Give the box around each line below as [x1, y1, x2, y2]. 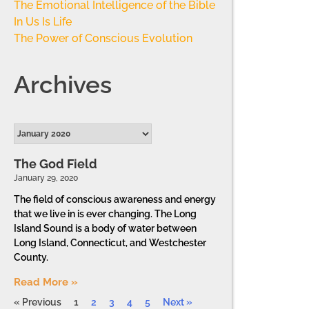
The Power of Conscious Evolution [14, 32, 192, 46]
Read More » [14, 275, 78, 288]
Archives [14, 70, 112, 99]
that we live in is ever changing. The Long [14, 208, 197, 219]
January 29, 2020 [14, 172, 78, 183]
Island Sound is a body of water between [14, 222, 197, 234]
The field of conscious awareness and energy [14, 193, 216, 205]
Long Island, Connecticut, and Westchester [14, 237, 206, 248]
